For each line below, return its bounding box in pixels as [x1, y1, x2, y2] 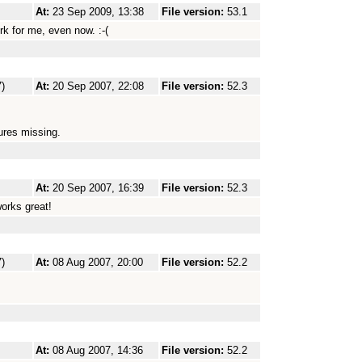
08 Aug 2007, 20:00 [53, 256, 143, 268]
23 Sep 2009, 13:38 [53, 6, 144, 18]
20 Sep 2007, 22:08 [53, 80, 144, 92]
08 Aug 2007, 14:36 [53, 344, 143, 356]
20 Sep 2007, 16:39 [53, 182, 144, 194]
